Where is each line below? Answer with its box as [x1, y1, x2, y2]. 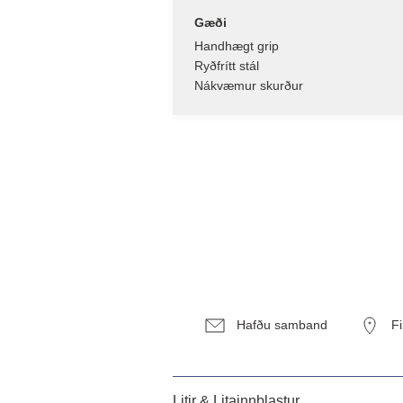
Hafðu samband [237, 317, 327, 332]
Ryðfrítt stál [194, 58, 259, 73]
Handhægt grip [194, 38, 279, 53]
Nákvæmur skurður [194, 77, 303, 93]
